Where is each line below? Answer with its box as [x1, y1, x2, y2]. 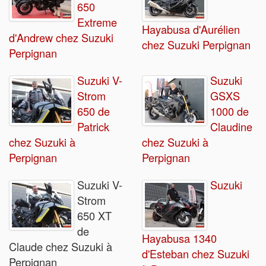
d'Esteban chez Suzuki [142, 246, 249, 262]
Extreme [77, 14, 117, 30]
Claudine [210, 119, 252, 135]
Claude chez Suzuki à [9, 239, 112, 255]
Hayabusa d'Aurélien [142, 21, 240, 37]
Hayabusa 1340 [142, 230, 217, 246]
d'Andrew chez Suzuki [9, 30, 113, 46]
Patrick [77, 119, 109, 135]
